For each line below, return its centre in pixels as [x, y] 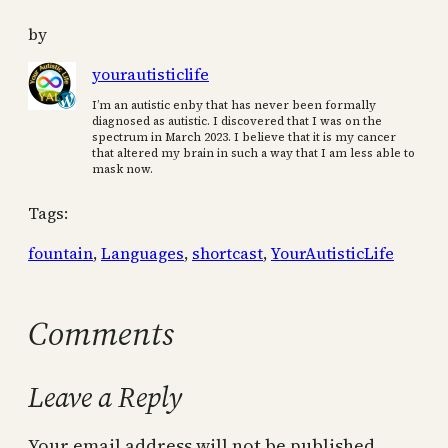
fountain [60, 253]
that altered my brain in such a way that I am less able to [253, 153]
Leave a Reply [105, 397]
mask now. [122, 169]
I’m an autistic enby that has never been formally [234, 105]
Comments [101, 333]
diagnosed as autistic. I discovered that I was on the [237, 121]
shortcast [227, 253]
